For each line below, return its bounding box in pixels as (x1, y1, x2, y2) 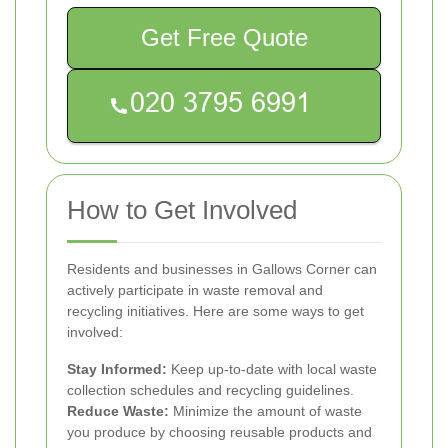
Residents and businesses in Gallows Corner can (67, 260, 377, 277)
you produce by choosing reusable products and (67, 423, 372, 440)
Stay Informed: (67, 360, 167, 377)
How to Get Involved (67, 194, 297, 225)
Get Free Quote (140, 23, 308, 51)
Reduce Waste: (67, 402, 169, 419)
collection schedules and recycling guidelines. (67, 381, 354, 398)
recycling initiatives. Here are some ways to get (67, 302, 364, 319)
